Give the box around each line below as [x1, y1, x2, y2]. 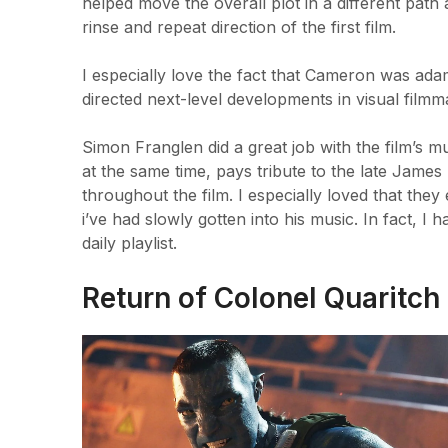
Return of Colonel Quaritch [82, 280, 440, 315]
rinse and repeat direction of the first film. [82, 16, 396, 37]
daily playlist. [82, 232, 177, 253]
